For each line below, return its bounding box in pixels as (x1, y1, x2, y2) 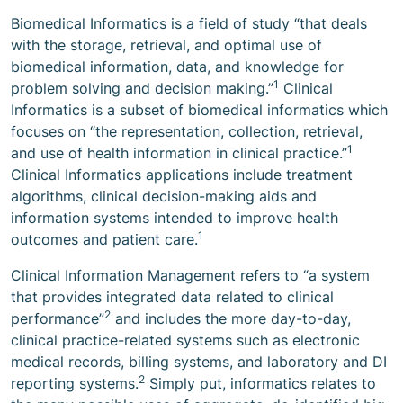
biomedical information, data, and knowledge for (11, 58, 344, 76)
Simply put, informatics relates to (145, 374, 376, 392)
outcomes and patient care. (11, 230, 198, 248)
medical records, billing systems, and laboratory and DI (11, 353, 387, 371)
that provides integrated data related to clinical (11, 288, 334, 306)
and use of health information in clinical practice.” (11, 144, 347, 162)
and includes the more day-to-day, (111, 309, 351, 327)
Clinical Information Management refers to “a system (11, 266, 370, 284)
